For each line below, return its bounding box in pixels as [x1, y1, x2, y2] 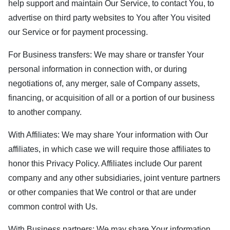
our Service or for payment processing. [8, 28, 148, 36]
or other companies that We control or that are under [8, 188, 196, 197]
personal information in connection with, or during [8, 65, 187, 73]
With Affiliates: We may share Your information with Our [8, 130, 208, 139]
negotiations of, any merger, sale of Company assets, [8, 79, 200, 88]
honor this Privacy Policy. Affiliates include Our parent [8, 159, 202, 168]
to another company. [8, 108, 82, 117]
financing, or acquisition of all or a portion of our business [8, 93, 215, 102]
